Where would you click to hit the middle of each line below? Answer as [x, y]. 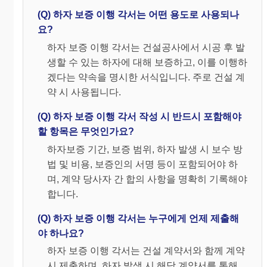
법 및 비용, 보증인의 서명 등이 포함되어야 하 [142, 164]
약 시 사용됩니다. [84, 92]
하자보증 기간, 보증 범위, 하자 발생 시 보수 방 [145, 149]
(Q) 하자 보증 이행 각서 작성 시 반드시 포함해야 [139, 116]
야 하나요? [61, 233]
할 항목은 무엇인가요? [86, 131]
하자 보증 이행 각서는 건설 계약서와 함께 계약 [146, 251]
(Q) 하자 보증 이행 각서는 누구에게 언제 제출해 [138, 218]
